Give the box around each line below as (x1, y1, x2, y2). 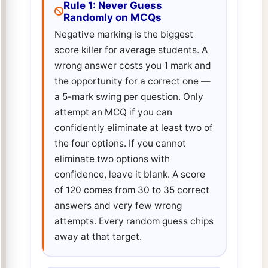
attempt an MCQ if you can (54, 106, 172, 118)
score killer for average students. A (54, 44, 208, 56)
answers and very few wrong (54, 200, 182, 212)
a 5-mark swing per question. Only (54, 91, 203, 103)
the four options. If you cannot (54, 138, 186, 150)
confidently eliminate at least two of (54, 122, 213, 134)
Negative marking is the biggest (54, 29, 193, 41)
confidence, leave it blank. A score (54, 169, 205, 181)
